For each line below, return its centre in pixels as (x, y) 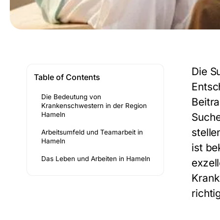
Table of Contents (67, 77)
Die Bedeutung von (71, 97)
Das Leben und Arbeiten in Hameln (96, 159)
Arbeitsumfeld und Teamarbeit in (92, 132)
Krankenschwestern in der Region (94, 106)
